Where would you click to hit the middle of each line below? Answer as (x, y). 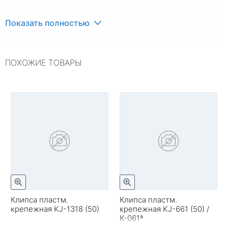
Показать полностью (47, 23)
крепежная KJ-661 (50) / (164, 209)
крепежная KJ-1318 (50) (55, 209)
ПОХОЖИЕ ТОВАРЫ (44, 62)
